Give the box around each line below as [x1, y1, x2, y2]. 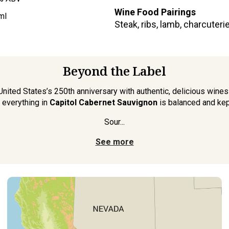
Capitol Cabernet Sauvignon [49, 97, 157, 107]
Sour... [104, 117, 125, 127]
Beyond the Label [63, 62, 166, 79]
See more [95, 136, 134, 147]
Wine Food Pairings [114, 6, 196, 17]
